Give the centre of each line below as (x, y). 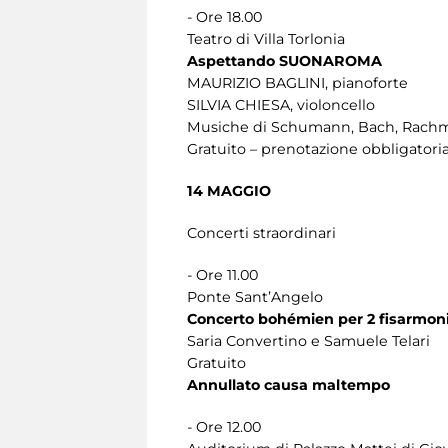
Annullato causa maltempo (288, 384)
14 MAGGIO (229, 190)
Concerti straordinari (261, 232)
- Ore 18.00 (224, 16)
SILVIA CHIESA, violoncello (281, 104)
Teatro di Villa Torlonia (266, 38)
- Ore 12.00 (224, 426)
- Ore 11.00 (222, 274)
